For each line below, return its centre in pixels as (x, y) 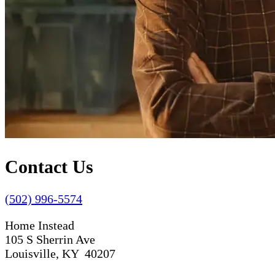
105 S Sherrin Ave (50, 240)
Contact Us (49, 166)
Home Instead (40, 226)
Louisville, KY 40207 (60, 254)
